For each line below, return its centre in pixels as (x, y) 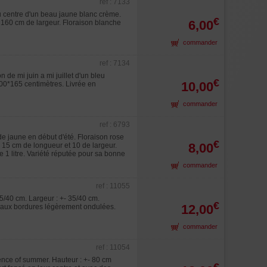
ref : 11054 (113, 247)
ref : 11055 (113, 186)
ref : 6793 (115, 125)
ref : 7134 (115, 63)
